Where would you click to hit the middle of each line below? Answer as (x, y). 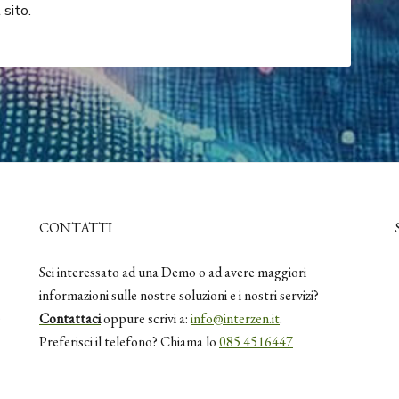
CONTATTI (76, 228)
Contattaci (70, 319)
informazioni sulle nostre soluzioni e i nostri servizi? (179, 296)
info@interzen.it (235, 319)
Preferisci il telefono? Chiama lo (129, 342)
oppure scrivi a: (146, 319)
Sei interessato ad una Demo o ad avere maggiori (173, 273)
